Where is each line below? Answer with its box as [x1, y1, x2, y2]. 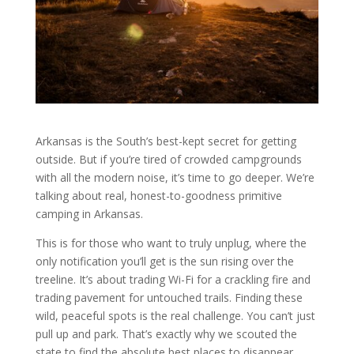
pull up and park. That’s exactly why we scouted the [35, 326, 297, 341]
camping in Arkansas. [35, 205, 146, 221]
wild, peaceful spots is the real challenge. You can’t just [35, 307, 315, 323]
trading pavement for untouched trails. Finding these [35, 289, 303, 305]
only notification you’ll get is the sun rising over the [35, 253, 294, 269]
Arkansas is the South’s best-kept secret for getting [35, 133, 296, 149]
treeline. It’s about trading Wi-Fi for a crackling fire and [35, 271, 311, 287]
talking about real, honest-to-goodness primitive [35, 187, 282, 203]
